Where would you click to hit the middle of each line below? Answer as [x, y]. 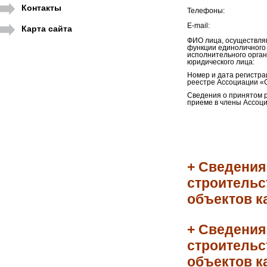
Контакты [41, 8]
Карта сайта [47, 29]
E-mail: [198, 26]
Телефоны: [206, 11]
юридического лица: [221, 62]
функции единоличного [226, 48]
